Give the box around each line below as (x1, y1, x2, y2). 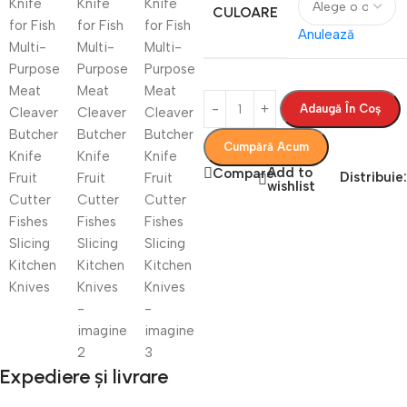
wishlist (267, 178, 315, 194)
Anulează (298, 26, 354, 43)
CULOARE (213, 4, 278, 21)
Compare (213, 164, 274, 182)
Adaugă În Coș (300, 102, 381, 115)
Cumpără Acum (223, 140, 309, 154)
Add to (267, 164, 313, 181)
